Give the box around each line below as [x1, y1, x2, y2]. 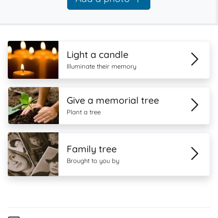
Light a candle [67, 49, 128, 60]
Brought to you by [67, 157, 119, 164]
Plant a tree [66, 108, 101, 116]
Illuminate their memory [67, 62, 136, 70]
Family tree [67, 143, 117, 155]
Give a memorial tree [66, 94, 159, 106]
